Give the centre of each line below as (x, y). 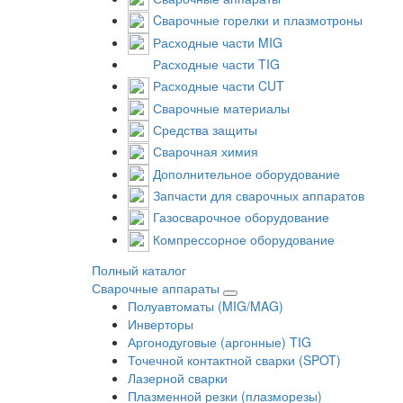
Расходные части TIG (216, 63)
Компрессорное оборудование (244, 239)
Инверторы (161, 323)
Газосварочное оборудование (241, 217)
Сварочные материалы (221, 107)
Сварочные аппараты (156, 287)
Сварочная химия (206, 152)
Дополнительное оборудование (246, 173)
